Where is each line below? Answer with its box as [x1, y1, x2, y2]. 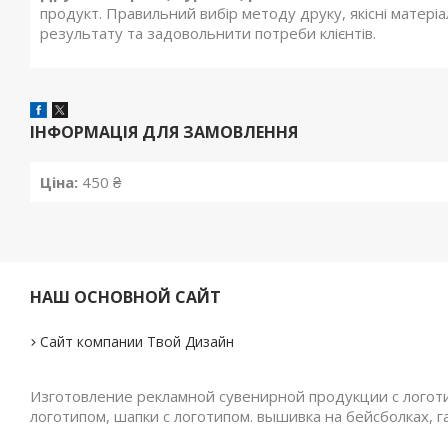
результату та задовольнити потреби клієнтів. [40, 23, 376, 44]
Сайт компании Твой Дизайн [40, 332, 235, 352]
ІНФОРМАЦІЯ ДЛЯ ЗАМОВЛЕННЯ [30, 121, 298, 144]
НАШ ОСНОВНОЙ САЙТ [30, 286, 222, 309]
